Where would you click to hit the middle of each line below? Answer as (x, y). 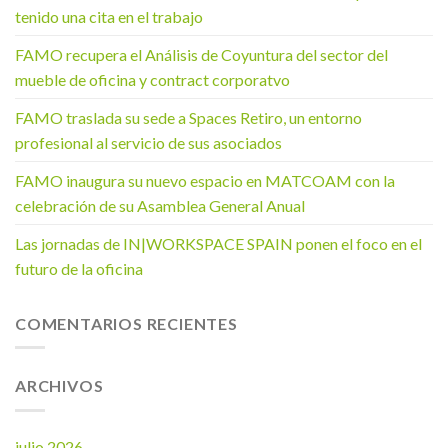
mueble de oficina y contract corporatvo (152, 79)
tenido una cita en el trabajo (109, 16)
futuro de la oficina (79, 268)
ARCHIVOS (59, 386)
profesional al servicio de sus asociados (148, 142)
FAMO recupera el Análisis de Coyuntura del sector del (201, 54)
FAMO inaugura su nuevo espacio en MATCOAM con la (205, 180)
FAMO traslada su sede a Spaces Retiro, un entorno (188, 117)
